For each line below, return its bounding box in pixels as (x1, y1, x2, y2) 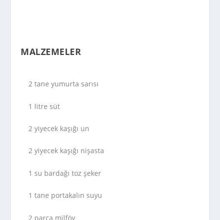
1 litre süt (28, 101, 60, 111)
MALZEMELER (21, 46, 82, 57)
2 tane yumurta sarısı (28, 79, 99, 89)
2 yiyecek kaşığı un (28, 123, 90, 133)
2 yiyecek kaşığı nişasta (28, 146, 105, 156)
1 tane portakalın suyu (28, 191, 103, 200)
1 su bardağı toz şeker (28, 168, 102, 178)
